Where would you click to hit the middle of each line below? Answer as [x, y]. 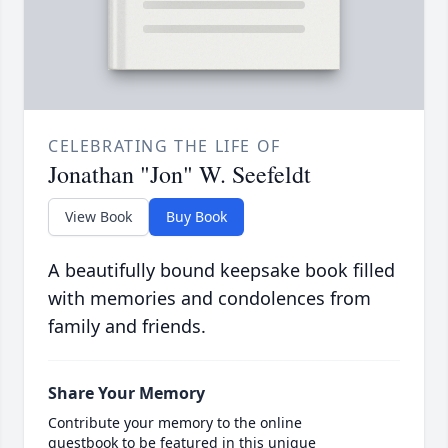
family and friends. [127, 326]
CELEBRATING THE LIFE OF [164, 146]
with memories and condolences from [209, 298]
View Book [98, 217]
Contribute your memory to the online [175, 423]
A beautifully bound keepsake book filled [221, 270]
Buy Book [196, 217]
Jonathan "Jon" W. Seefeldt [179, 174]
